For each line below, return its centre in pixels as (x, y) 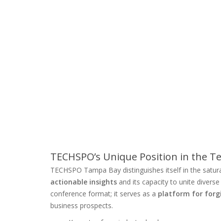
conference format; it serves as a (104, 193)
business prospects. (82, 205)
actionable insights (84, 182)
